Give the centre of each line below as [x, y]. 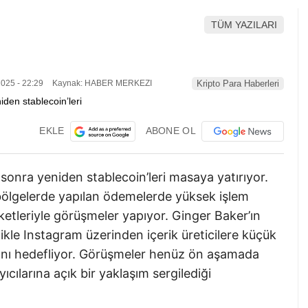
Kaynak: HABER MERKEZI [101, 84]
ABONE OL [170, 130]
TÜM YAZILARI [244, 24]
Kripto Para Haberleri [238, 84]
